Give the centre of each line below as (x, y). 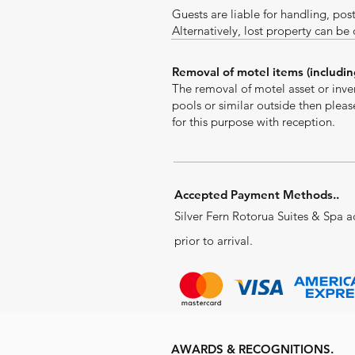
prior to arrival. (214, 240)
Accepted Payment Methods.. (257, 195)
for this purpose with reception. (254, 122)
